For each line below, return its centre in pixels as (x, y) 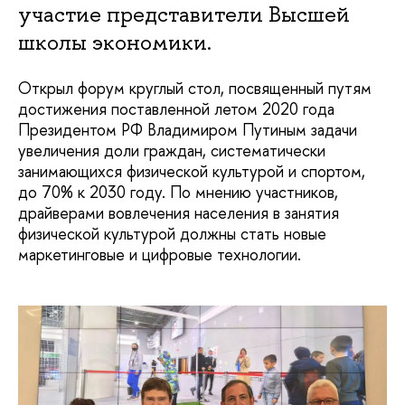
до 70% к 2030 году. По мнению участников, (178, 193)
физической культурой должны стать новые (172, 234)
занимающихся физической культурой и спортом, (192, 172)
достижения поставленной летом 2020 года (176, 109)
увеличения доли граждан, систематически (172, 151)
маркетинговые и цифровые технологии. (160, 255)
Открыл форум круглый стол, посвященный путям (195, 89)
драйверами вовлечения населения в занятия (179, 213)
